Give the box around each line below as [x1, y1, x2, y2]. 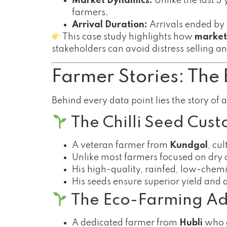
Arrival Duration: [72, 20, 147, 29]
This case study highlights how [61, 32, 195, 42]
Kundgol [170, 140, 208, 150]
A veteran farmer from [72, 140, 170, 150]
